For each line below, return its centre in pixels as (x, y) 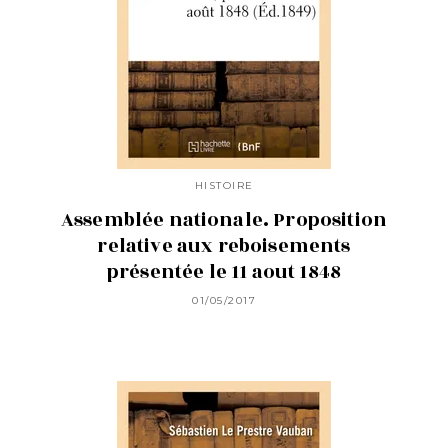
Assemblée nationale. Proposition (224, 220)
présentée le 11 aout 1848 (223, 272)
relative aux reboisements (224, 246)
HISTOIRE (224, 186)
